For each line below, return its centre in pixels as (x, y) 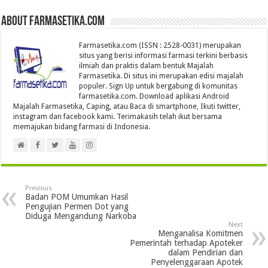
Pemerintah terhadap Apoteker (186, 243)
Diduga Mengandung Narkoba (81, 216)
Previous (39, 188)
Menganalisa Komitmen (200, 234)
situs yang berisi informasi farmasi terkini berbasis (164, 56)
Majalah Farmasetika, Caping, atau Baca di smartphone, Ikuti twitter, (127, 107)
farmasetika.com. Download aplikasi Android (154, 97)
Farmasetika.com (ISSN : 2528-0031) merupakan (160, 46)
